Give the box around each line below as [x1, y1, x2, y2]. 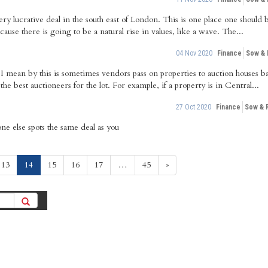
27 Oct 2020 [175, 103, 211, 111]
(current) [32, 159, 65, 170]
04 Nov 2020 [175, 49, 212, 57]
